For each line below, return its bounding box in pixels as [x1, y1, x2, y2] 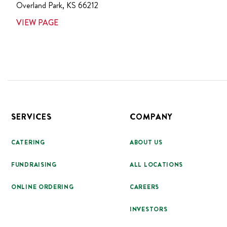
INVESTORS [130, 204, 168, 214]
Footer [7, 81, 32, 91]
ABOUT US [130, 137, 163, 147]
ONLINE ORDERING [11, 182, 74, 192]
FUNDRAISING [11, 160, 57, 169]
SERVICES [11, 110, 52, 123]
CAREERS [130, 182, 159, 192]
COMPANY [130, 110, 173, 123]
